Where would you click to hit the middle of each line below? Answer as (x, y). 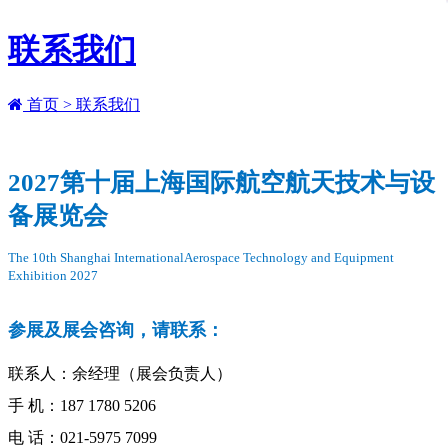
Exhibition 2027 (53, 275)
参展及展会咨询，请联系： (116, 329)
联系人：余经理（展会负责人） (120, 373)
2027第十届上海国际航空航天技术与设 (221, 182)
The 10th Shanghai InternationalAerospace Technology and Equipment (201, 257)
